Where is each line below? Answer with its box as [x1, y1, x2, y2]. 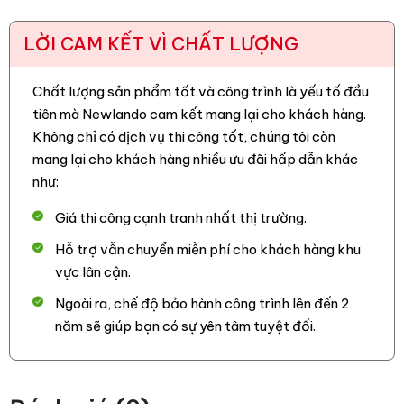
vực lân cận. [55, 263, 131, 280]
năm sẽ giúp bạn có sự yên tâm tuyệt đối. [55, 317, 316, 335]
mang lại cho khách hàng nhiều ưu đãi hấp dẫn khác [32, 151, 358, 168]
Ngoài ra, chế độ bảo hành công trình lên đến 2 [55, 295, 349, 312]
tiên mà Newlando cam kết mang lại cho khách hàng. [32, 106, 366, 123]
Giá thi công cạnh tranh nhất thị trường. [55, 209, 307, 226]
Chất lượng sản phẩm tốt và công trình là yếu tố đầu [32, 83, 369, 100]
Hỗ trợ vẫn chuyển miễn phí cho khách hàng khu [55, 241, 361, 258]
